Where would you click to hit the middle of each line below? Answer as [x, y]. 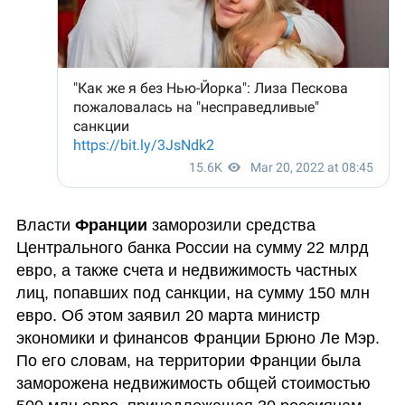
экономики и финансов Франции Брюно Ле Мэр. [198, 338]
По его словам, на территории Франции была [188, 361]
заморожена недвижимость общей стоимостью [193, 383]
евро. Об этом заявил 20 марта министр [168, 316]
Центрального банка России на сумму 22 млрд [192, 248]
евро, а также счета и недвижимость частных [186, 270]
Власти [45, 225]
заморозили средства [233, 225]
